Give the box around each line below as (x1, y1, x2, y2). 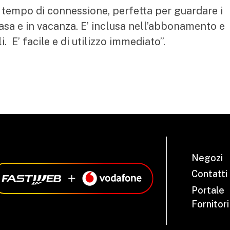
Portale (191, 184, 224, 196)
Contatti (191, 168, 227, 179)
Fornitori (191, 198, 229, 209)
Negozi (191, 152, 223, 163)
